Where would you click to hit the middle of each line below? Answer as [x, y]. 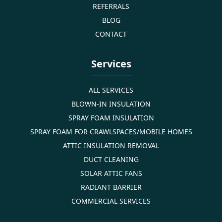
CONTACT [111, 34]
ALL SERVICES [111, 90]
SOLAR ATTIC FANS [111, 173]
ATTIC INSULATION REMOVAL [111, 145]
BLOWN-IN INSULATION [111, 104]
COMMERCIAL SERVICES [111, 201]
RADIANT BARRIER [111, 187]
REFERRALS [111, 6]
